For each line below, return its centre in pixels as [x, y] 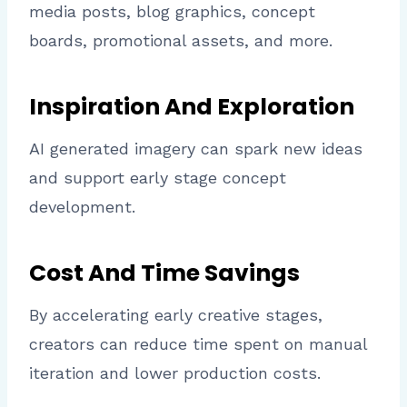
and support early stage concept [158, 178]
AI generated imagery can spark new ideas [196, 149]
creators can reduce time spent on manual [198, 344]
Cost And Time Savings [164, 273]
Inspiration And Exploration [192, 106]
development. [82, 207]
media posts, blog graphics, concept [172, 12]
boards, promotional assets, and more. [181, 41]
